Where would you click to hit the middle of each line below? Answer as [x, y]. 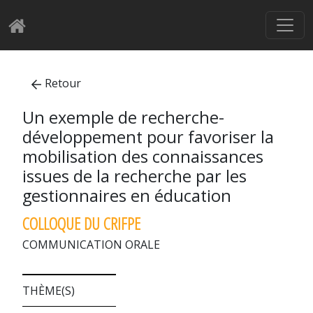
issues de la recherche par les [134, 176]
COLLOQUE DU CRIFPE [81, 223]
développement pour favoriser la [148, 137]
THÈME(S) [49, 291]
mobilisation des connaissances [143, 156]
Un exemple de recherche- [123, 117]
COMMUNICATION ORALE [91, 245]
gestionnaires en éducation [127, 196]
